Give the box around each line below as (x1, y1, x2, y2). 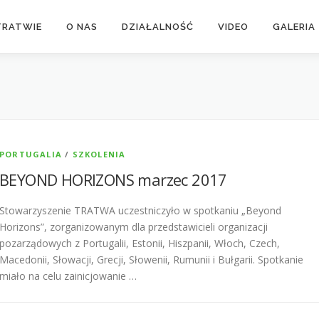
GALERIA (273, 21, 315, 32)
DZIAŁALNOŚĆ (122, 21, 194, 32)
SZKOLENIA (72, 149, 126, 159)
